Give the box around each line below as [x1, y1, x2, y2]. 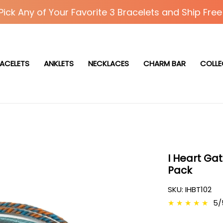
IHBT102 [185, 184, 212, 195]
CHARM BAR [143, 58, 186, 69]
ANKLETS [44, 58, 74, 69]
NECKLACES [88, 58, 129, 69]
